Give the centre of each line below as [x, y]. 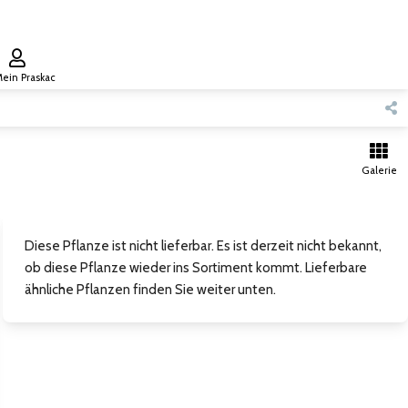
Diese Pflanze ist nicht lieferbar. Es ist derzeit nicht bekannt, [203, 246]
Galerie [379, 170]
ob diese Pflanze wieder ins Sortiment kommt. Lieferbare [195, 268]
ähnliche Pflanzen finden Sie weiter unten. [150, 290]
